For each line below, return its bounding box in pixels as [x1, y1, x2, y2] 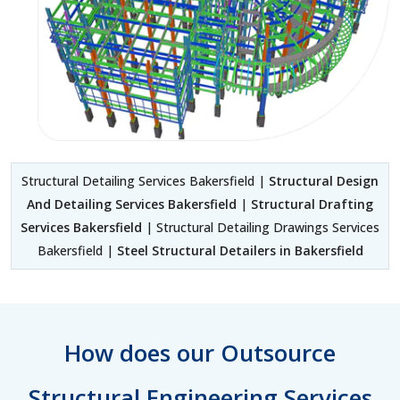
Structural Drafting [251, 195, 373, 212]
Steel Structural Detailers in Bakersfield [116, 241, 363, 259]
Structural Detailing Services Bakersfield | [21, 171, 269, 189]
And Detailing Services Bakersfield [27, 195, 237, 212]
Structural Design [269, 171, 379, 189]
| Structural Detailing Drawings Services [142, 218, 379, 236]
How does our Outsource [64, 336, 336, 369]
